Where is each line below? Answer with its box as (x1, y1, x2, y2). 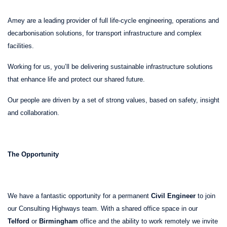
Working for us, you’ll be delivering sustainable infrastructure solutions (8, 62, 213, 70)
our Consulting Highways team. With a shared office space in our (8, 204, 198, 212)
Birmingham (39, 217, 80, 225)
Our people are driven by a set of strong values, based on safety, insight (8, 96, 219, 104)
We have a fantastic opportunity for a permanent (8, 192, 151, 200)
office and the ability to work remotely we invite (80, 217, 218, 225)
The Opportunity (8, 150, 59, 158)
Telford (8, 217, 31, 225)
